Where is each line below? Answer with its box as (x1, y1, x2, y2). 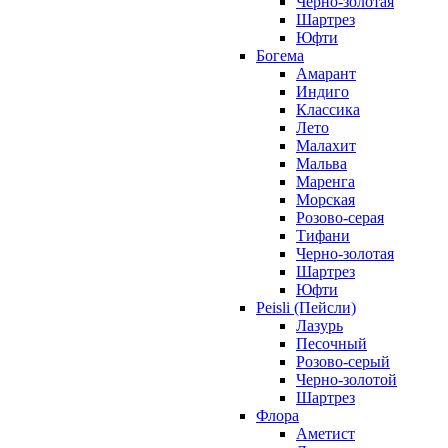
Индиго (296, 83, 349, 101)
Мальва (296, 155, 347, 173)
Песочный (296, 335, 367, 353)
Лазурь (296, 317, 343, 335)
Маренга (296, 173, 355, 191)
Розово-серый (296, 353, 390, 371)
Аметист (296, 425, 355, 443)
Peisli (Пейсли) (256, 299, 356, 317)
